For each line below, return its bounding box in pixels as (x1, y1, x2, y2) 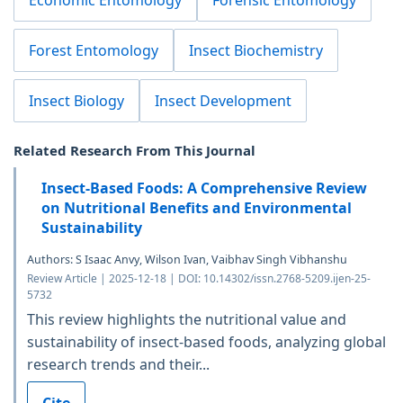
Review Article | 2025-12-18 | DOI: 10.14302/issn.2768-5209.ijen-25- (27, 270, 371, 286)
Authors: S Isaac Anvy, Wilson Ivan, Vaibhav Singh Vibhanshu (27, 251, 347, 267)
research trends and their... (27, 354, 210, 374)
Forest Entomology (29, 40, 158, 60)
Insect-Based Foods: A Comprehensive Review (41, 177, 367, 198)
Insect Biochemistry (189, 40, 323, 60)
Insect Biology (29, 90, 124, 111)
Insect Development (155, 90, 291, 111)
